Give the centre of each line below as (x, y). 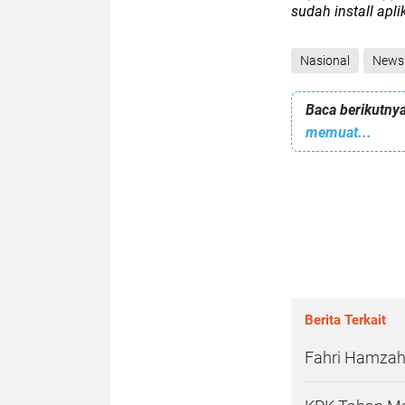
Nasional (325, 60)
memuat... (339, 132)
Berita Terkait (345, 320)
